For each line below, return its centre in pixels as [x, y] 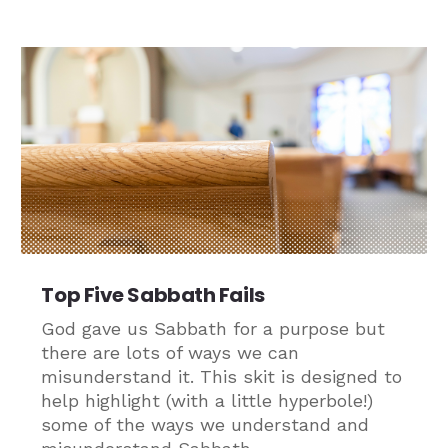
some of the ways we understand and [205, 425]
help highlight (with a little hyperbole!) [207, 401]
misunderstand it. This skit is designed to [222, 377]
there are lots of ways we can [170, 353]
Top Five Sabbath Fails [153, 295]
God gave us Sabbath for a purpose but [213, 329]
